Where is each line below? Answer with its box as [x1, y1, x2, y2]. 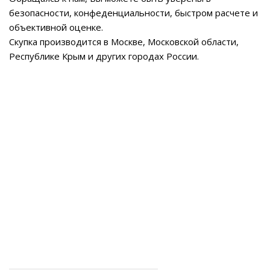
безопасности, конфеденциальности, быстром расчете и [9, 6, 258, 19]
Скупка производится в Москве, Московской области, [9, 35, 239, 48]
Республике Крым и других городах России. [9, 49, 199, 62]
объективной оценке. [9, 20, 103, 33]
